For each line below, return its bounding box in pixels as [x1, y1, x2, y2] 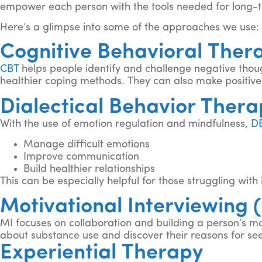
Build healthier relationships [23, 164, 158, 175]
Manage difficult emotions [23, 139, 150, 151]
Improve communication [23, 151, 139, 163]
